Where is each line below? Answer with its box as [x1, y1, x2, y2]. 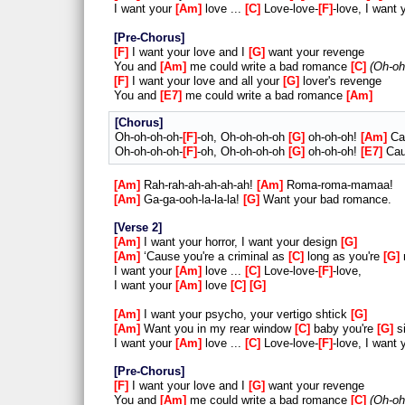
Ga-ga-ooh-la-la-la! [140, 193, 243, 207]
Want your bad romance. [259, 193, 391, 207]
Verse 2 [118, 221, 158, 235]
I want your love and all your [128, 73, 283, 88]
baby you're [310, 321, 377, 335]
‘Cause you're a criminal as [140, 250, 288, 264]
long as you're [304, 250, 383, 264]
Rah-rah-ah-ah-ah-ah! [140, 178, 257, 193]
